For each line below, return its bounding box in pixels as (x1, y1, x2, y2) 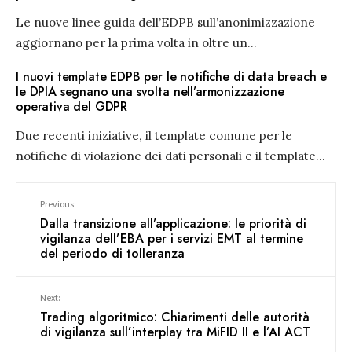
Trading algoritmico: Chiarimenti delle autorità (40, 308, 310, 327)
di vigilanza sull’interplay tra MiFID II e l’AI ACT (40, 323, 310, 342)
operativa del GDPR (16, 97, 128, 116)
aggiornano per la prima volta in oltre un (16, 35, 247, 51)
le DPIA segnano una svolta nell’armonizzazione (16, 82, 284, 101)
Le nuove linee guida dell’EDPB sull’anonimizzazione (16, 15, 315, 31)
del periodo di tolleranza (40, 244, 185, 263)
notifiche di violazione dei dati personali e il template (16, 148, 316, 164)
